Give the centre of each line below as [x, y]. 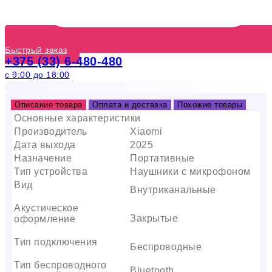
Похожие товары [210, 104]
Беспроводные [166, 246]
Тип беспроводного [60, 265]
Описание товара [49, 104]
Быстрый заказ [36, 49]
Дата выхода [45, 144]
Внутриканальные [173, 189]
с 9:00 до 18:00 [37, 74]
